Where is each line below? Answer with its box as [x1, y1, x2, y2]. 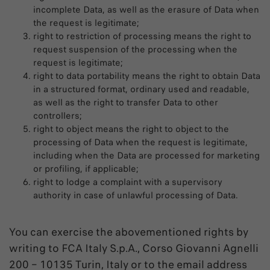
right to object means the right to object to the [33, 122, 229, 136]
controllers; [33, 109, 82, 122]
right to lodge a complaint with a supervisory [33, 175, 222, 189]
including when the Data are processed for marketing [33, 149, 260, 162]
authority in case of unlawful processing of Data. [33, 189, 238, 202]
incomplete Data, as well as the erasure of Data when [33, 3, 259, 16]
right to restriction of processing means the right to [33, 30, 251, 43]
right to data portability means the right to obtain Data [33, 69, 260, 83]
